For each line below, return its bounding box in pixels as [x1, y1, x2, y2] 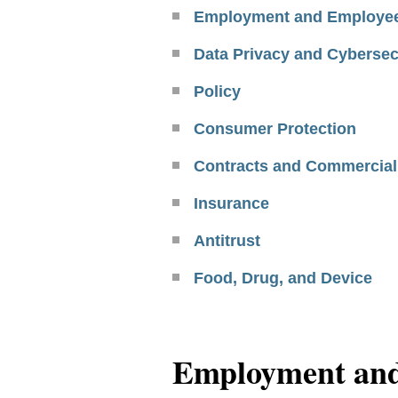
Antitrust [194, 232, 261, 250]
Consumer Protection [194, 120, 357, 138]
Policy [194, 83, 242, 100]
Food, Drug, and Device [194, 269, 373, 287]
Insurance [194, 195, 270, 212]
